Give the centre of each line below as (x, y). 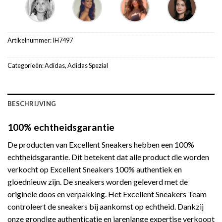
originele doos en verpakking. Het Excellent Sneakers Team (107, 194)
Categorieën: (26, 65)
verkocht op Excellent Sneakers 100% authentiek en (95, 169)
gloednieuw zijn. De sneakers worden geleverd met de (98, 181)
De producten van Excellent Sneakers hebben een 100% (101, 144)
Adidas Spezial (88, 65)
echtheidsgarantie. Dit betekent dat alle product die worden (108, 157)
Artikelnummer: (30, 40)
